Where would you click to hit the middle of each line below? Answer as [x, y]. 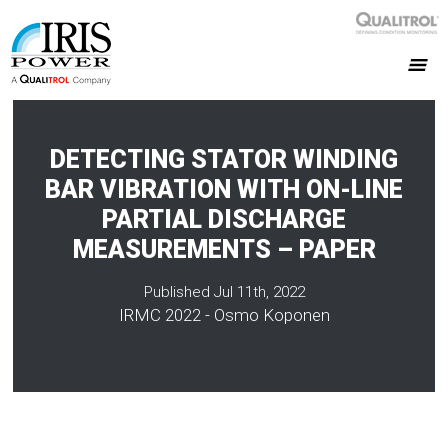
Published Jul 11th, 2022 [224, 291]
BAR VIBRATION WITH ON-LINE [224, 189]
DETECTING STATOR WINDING [224, 159]
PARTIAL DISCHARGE [224, 219]
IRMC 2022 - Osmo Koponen [224, 314]
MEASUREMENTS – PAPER [224, 249]
